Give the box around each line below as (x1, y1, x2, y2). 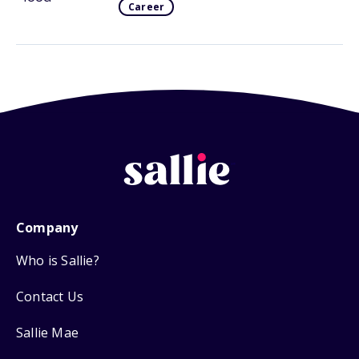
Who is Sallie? (16, 251, 99, 269)
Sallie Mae (16, 323, 79, 341)
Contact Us (16, 287, 83, 305)
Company (16, 218, 79, 236)
